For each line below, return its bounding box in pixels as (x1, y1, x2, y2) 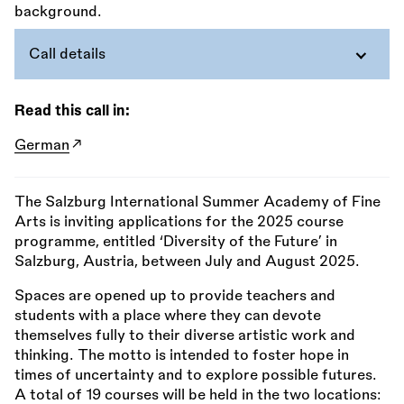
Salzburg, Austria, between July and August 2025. (14, 254, 360, 270)
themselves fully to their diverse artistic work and (14, 328, 355, 344)
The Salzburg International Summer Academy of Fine (14, 195, 381, 210)
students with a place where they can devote (14, 308, 321, 324)
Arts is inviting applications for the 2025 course (14, 215, 344, 230)
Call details (29, 47, 106, 62)
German (14, 138, 69, 153)
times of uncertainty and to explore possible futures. (14, 368, 377, 383)
